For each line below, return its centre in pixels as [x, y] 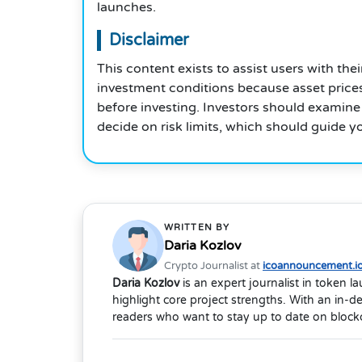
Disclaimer [149, 41]
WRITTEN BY [197, 228]
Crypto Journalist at [213, 266]
